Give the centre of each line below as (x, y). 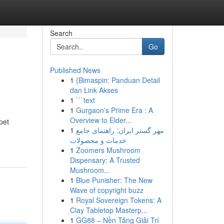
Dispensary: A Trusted (105, 160)
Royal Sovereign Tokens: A (118, 200)
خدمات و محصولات (98, 140)
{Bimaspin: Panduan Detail (118, 80)
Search (61, 33)
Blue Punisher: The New (114, 180)
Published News (75, 70)
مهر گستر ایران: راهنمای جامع (120, 130)
